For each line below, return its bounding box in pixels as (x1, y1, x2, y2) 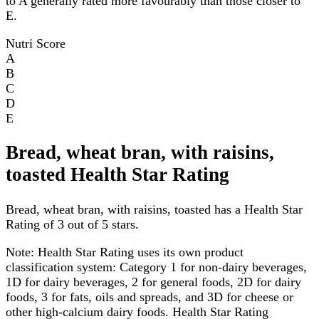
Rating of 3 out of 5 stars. (6, 216, 139, 231)
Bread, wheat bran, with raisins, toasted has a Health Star (6, 202, 303, 216)
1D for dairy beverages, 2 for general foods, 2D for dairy (6, 274, 301, 289)
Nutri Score (6, 36, 66, 51)
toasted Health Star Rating (6, 164, 229, 186)
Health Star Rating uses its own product (34, 244, 244, 259)
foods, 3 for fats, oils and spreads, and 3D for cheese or (6, 289, 293, 304)
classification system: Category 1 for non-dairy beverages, (6, 259, 307, 274)
